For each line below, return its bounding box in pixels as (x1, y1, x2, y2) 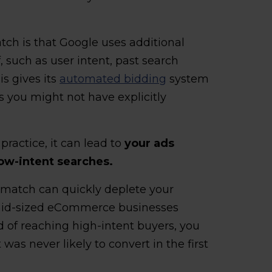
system (166, 72, 209, 86)
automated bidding (59, 72, 167, 86)
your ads (124, 136, 175, 150)
